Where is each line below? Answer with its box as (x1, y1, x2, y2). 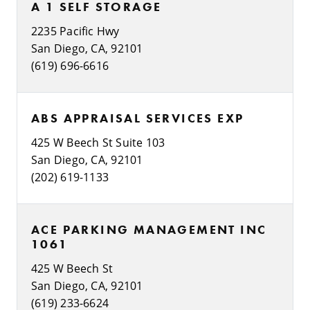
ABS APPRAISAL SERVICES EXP (31, 109, 244, 126)
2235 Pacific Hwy (31, 23, 120, 38)
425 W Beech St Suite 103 (31, 134, 165, 149)
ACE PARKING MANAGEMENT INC (31, 221, 267, 237)
